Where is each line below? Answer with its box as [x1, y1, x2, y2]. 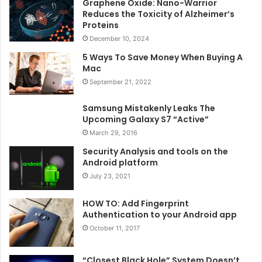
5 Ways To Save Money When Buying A [82, 51, 243, 63]
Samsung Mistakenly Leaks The [82, 102, 215, 115]
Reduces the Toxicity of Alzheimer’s [82, 8, 235, 20]
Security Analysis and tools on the [82, 146, 228, 158]
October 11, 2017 [89, 224, 140, 233]
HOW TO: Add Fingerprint [82, 198, 189, 210]
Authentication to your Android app [82, 209, 237, 221]
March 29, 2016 [89, 129, 137, 137]
